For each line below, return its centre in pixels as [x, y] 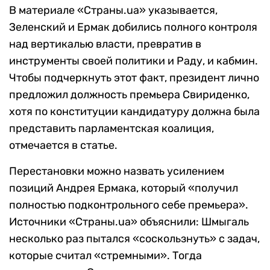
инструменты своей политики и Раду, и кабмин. [133, 61]
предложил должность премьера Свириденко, [129, 95]
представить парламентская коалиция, [111, 129]
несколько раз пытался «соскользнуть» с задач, [134, 239]
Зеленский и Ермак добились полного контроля [133, 27]
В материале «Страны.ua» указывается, [113, 11]
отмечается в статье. [63, 146]
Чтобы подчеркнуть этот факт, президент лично [134, 78]
